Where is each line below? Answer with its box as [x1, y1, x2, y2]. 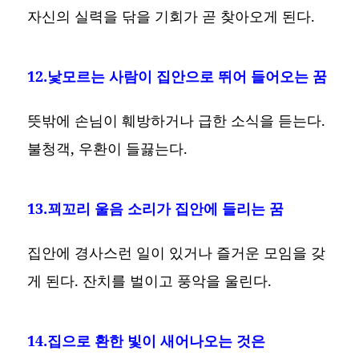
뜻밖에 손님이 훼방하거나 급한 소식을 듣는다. [27, 110, 326, 130]
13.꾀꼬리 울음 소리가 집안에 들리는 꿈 [27, 198, 284, 218]
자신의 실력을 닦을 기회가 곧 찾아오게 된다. [27, 6, 316, 26]
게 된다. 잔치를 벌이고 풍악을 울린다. [27, 270, 272, 290]
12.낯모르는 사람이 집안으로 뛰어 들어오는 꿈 [27, 66, 328, 86]
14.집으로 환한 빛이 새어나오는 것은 [27, 330, 266, 350]
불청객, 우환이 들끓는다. [27, 138, 188, 158]
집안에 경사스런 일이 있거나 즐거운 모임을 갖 [27, 242, 326, 262]
